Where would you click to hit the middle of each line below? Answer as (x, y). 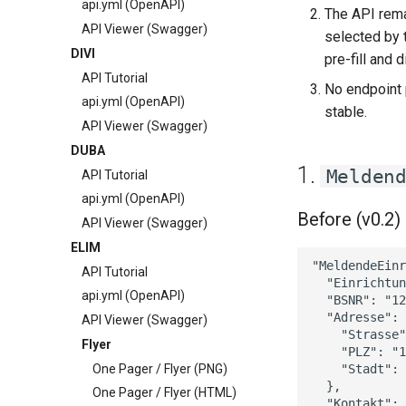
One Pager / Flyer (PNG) (160, 368)
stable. (346, 112)
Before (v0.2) (349, 219)
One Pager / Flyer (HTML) (164, 393)
